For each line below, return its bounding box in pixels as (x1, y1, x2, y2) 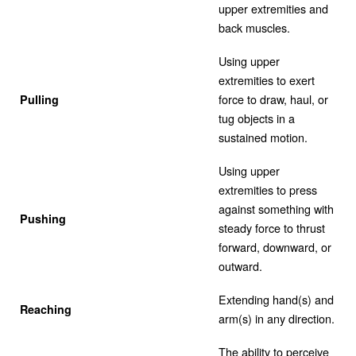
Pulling (20, 91, 59, 107)
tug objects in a (219, 109, 295, 126)
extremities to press (219, 180, 317, 198)
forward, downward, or (219, 238, 331, 255)
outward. (219, 257, 262, 274)
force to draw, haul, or (219, 90, 328, 107)
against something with (219, 199, 334, 217)
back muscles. (219, 18, 290, 36)
